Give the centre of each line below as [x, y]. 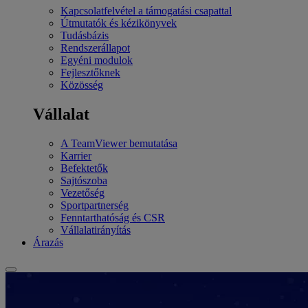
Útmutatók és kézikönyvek [119, 23]
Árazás [48, 242]
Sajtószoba [84, 180]
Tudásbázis [85, 36]
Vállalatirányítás [96, 230]
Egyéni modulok [97, 60]
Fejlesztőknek [90, 73]
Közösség [82, 85]
